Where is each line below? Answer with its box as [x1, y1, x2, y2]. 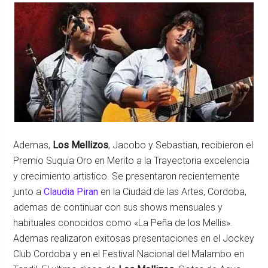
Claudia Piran [44, 186, 99, 197]
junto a [13, 186, 44, 197]
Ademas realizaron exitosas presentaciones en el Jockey [13, 233, 255, 244]
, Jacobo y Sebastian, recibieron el [108, 139, 254, 151]
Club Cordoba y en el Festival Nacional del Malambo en [13, 248, 245, 260]
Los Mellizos [53, 139, 109, 151]
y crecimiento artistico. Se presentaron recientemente [13, 170, 240, 182]
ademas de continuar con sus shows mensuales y [13, 202, 223, 213]
